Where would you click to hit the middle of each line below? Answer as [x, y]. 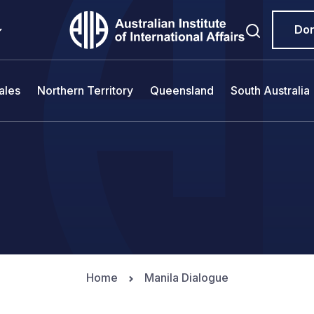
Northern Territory [85, 90]
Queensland [182, 90]
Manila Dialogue [186, 278]
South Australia [270, 90]
